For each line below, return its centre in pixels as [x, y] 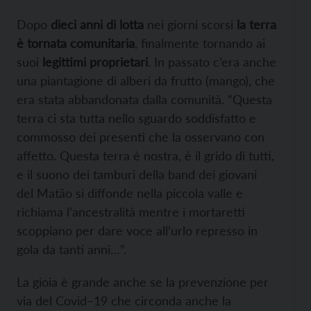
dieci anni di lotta [97, 24]
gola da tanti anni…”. [72, 249]
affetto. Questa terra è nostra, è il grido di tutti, [145, 155]
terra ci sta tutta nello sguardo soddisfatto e [136, 118]
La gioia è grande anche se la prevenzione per [143, 281]
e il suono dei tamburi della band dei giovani [137, 174]
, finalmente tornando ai [200, 43]
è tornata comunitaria [76, 43]
